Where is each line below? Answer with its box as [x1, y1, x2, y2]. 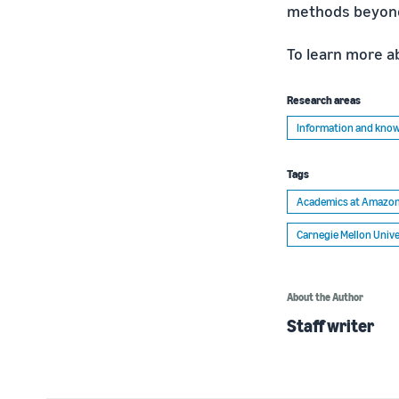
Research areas [287, 93, 361, 107]
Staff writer [287, 315, 374, 336]
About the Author [287, 290, 363, 304]
